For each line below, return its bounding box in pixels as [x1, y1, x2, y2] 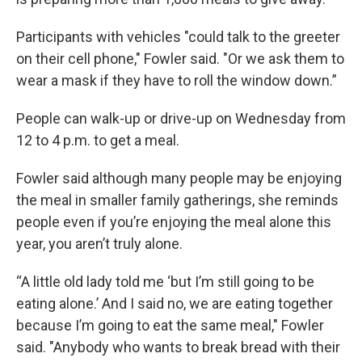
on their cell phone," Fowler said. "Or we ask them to [16, 50, 344, 67]
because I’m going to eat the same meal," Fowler [16, 317, 324, 334]
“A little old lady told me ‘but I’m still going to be [16, 273, 314, 290]
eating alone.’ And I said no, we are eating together [16, 295, 333, 312]
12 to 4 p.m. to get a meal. [16, 132, 179, 149]
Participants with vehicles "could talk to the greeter [16, 28, 340, 45]
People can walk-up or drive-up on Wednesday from [16, 110, 346, 127]
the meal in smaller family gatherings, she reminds [16, 192, 339, 208]
